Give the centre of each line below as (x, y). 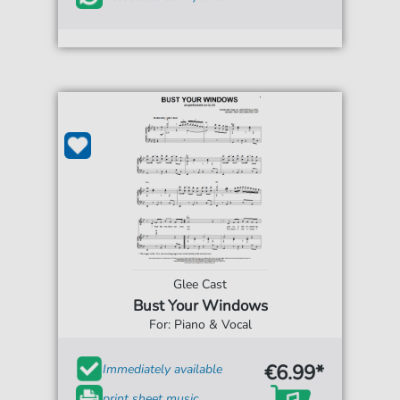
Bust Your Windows (200, 306)
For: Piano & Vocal (200, 325)
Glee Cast (200, 285)
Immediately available (163, 369)
